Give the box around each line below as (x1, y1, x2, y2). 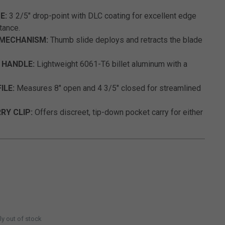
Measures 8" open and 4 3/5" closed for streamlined (15, 83, 201, 93)
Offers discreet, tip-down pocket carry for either (33, 107, 203, 117)
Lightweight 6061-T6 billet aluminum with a (35, 59, 187, 69)
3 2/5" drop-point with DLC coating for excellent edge (7, 11, 196, 21)
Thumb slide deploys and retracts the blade (48, 35, 202, 45)
